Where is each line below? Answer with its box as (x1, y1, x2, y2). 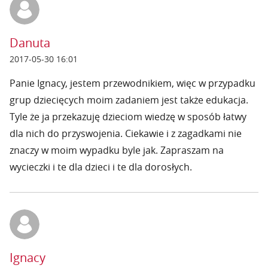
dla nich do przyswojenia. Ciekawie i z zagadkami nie (10, 127, 242, 140)
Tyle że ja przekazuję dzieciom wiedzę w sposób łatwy (10, 110, 246, 123)
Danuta (10, 35, 50, 51)
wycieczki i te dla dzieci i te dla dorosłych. (10, 160, 192, 173)
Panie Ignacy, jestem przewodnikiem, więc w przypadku (10, 77, 255, 90)
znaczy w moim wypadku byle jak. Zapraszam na (10, 144, 224, 157)
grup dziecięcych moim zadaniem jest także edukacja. (10, 93, 248, 106)
